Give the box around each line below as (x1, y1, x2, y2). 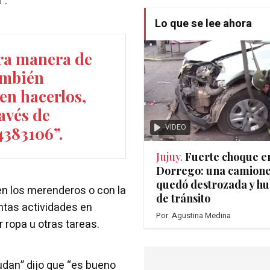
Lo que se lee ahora (155, 16, 252, 33)
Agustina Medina (172, 210, 231, 222)
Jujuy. (156, 149, 183, 165)
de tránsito (156, 191, 210, 206)
